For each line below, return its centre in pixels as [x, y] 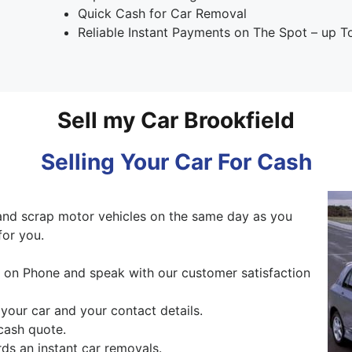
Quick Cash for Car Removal [162, 13]
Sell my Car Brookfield [176, 120]
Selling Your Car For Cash [176, 161]
